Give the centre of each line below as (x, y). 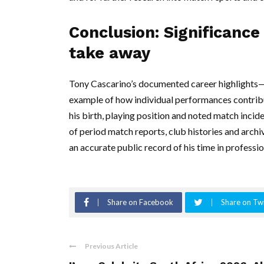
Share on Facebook (140, 202)
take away (110, 53)
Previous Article (111, 246)
